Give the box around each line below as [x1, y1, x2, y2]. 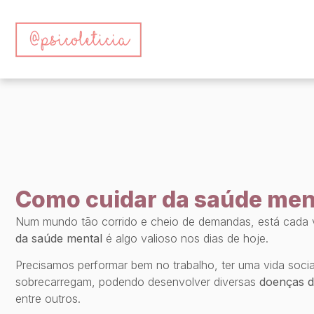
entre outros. [15, 291, 81, 306]
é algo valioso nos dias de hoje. [102, 231, 268, 245]
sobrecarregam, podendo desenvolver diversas [15, 274, 259, 289]
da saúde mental [15, 231, 102, 245]
